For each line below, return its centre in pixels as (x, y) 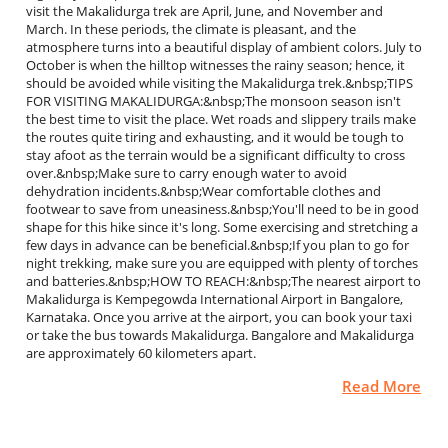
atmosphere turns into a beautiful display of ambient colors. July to (224, 47)
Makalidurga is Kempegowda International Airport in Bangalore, (214, 299)
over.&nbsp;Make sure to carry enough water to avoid (186, 173)
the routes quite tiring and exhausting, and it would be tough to (215, 137)
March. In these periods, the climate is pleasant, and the (191, 29)
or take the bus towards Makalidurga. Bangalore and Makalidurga (220, 335)
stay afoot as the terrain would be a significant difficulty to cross (215, 155)
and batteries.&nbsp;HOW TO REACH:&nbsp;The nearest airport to (223, 281)
